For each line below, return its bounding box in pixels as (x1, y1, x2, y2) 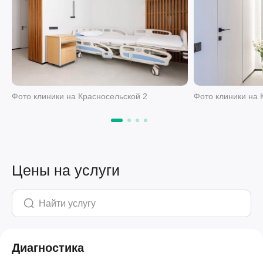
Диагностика (12, 241, 84, 255)
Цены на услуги (12, 162, 120, 179)
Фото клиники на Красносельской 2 (12, 92, 147, 102)
